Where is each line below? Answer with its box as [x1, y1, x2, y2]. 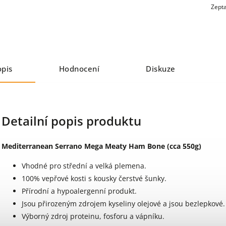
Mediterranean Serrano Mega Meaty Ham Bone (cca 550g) [2, 141, 201, 151]
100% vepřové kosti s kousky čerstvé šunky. [22, 173, 166, 183]
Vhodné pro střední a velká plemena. [22, 160, 146, 171]
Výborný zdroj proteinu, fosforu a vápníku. [22, 211, 164, 221]
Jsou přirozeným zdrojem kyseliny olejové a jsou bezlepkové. [22, 198, 225, 208]
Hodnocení [59, 64, 99, 74]
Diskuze [146, 64, 176, 74]
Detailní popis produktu [2, 113, 141, 129]
